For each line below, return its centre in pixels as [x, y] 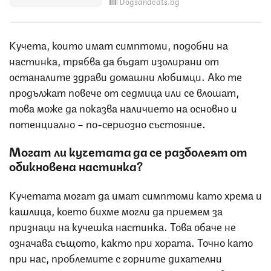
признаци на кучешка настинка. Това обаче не [122, 225]
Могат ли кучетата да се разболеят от [128, 151]
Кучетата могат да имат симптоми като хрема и [135, 194]
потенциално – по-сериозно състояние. [107, 122]
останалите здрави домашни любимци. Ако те [126, 75]
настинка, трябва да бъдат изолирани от [114, 60]
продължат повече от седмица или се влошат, [124, 91]
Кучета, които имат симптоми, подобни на [119, 44]
